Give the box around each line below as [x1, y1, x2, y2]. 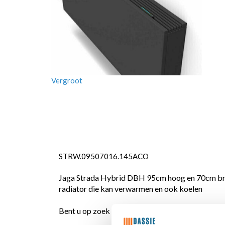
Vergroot [51, 76, 82, 85]
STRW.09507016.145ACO [59, 151, 149, 161]
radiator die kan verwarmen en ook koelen [59, 183, 202, 193]
